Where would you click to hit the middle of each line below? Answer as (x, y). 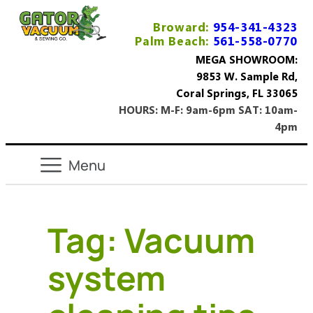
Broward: (181, 26)
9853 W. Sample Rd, (247, 76)
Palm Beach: (174, 40)
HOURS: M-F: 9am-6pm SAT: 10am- (208, 109)
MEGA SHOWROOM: (246, 59)
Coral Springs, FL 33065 (236, 93)
